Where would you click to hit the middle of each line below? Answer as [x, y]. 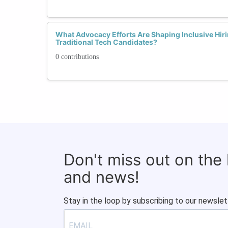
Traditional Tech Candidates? [106, 42]
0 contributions [77, 56]
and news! [102, 177]
